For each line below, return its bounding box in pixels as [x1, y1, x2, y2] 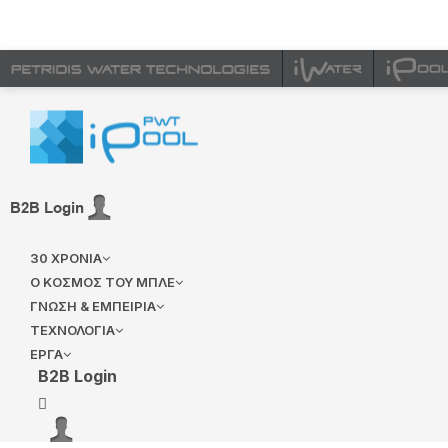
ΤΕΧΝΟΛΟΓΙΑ [30, 322, 115, 338]
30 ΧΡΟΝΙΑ [30, 250, 102, 266]
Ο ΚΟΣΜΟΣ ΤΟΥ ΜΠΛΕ [30, 274, 175, 290]
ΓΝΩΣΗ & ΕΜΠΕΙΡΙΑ [30, 298, 156, 314]
